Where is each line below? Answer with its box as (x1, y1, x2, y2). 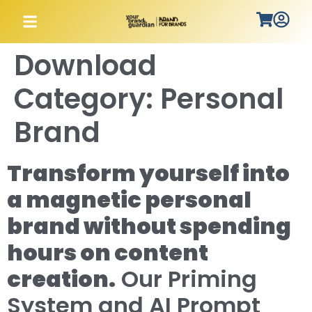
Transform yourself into (7, 157, 290, 189)
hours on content (7, 237, 208, 268)
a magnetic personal (7, 184, 251, 215)
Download (14, 46, 157, 85)
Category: (14, 79, 160, 118)
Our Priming (116, 263, 257, 295)
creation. (7, 263, 116, 295)
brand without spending (7, 210, 291, 242)
